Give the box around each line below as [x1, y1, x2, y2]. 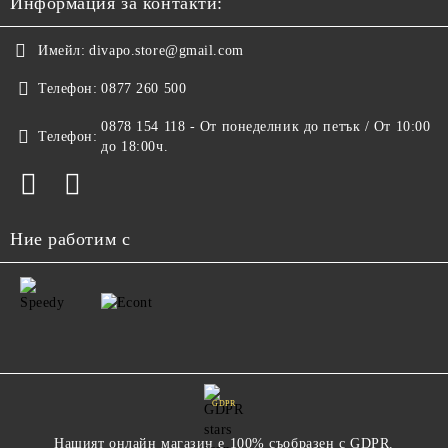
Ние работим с [10, 228, 131, 249]
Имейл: [38, 42, 86, 58]
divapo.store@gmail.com [89, 42, 244, 58]
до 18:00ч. [101, 138, 169, 154]
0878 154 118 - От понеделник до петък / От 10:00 [101, 118, 431, 134]
